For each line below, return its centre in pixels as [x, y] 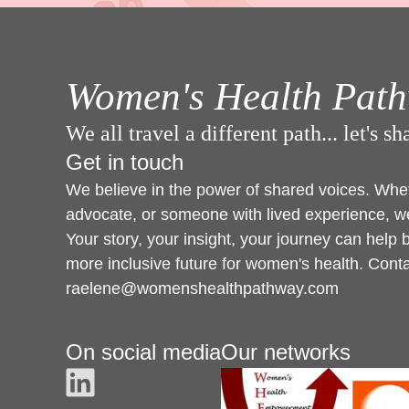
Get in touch [125, 163]
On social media [143, 351]
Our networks [286, 351]
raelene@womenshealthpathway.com [202, 289]
